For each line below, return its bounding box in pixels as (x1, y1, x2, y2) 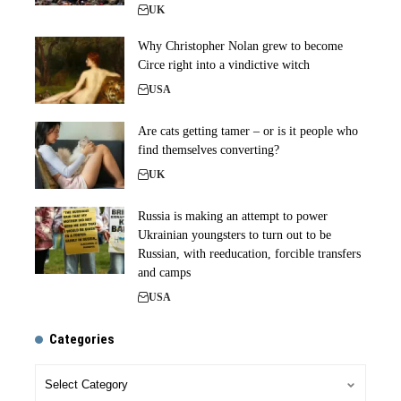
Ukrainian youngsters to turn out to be (138, 228, 331, 242)
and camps (138, 266, 191, 279)
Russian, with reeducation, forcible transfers (138, 247, 361, 260)
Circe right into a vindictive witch (138, 58, 310, 72)
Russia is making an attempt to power (138, 209, 328, 223)
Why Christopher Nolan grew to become (138, 39, 343, 53)
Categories (49, 331, 115, 347)
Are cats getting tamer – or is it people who (138, 124, 358, 138)
